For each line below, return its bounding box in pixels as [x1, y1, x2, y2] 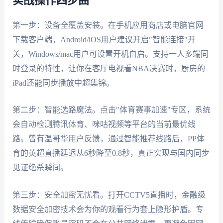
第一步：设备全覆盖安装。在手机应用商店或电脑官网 [12, 20, 204, 29]
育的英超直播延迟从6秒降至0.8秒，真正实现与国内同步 [12, 149, 210, 158]
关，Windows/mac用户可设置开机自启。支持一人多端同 [12, 49, 209, 58]
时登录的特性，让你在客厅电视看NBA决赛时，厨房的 [12, 64, 205, 73]
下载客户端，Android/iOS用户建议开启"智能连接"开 [12, 35, 196, 44]
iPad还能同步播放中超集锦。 [12, 78, 114, 87]
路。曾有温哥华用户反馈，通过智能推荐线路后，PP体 [12, 134, 205, 143]
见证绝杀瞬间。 [12, 163, 68, 172]
